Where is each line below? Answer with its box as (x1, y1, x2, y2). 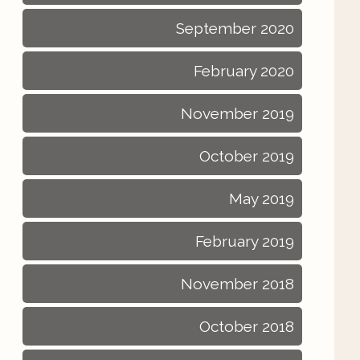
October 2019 (199, 147, 294, 165)
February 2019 (195, 232, 294, 250)
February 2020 (194, 62, 294, 80)
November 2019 (181, 104, 294, 122)
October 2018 (199, 317, 294, 335)
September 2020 (176, 19, 294, 37)
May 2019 (229, 190, 294, 207)
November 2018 (181, 275, 294, 292)
